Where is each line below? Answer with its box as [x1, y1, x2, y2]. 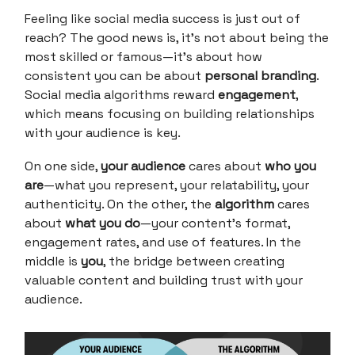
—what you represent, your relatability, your [44, 177, 309, 193]
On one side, [25, 158, 101, 174]
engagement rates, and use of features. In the [25, 234, 301, 250]
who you [265, 158, 316, 174]
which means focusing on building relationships [25, 105, 315, 122]
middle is [25, 253, 81, 269]
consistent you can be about [25, 67, 204, 84]
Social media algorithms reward [25, 86, 218, 103]
